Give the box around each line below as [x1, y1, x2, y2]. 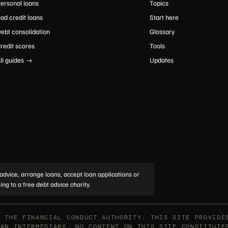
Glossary [149, 27, 175, 36]
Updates [149, 55, 174, 64]
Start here [149, 13, 179, 21]
